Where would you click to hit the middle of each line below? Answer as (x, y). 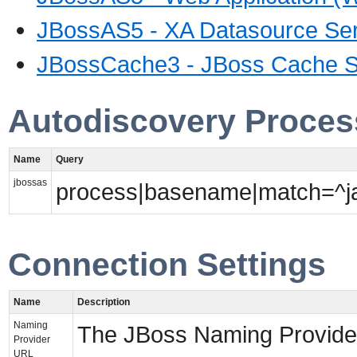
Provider (32, 340)
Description (104, 302)
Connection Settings (167, 264)
